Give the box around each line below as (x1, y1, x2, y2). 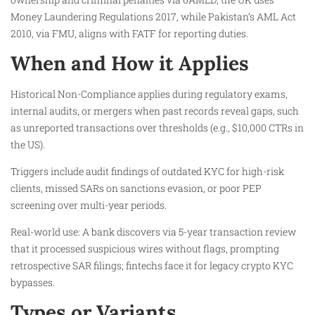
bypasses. (11, 276, 55, 290)
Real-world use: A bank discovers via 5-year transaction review (11, 225, 296, 239)
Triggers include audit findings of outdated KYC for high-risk (11, 165, 284, 179)
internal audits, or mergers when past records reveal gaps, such (11, 103, 299, 117)
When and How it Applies (11, 50, 249, 76)
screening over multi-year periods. (11, 198, 167, 212)
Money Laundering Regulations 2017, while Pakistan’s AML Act (11, 10, 296, 24)
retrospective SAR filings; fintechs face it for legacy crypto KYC (11, 259, 293, 273)
